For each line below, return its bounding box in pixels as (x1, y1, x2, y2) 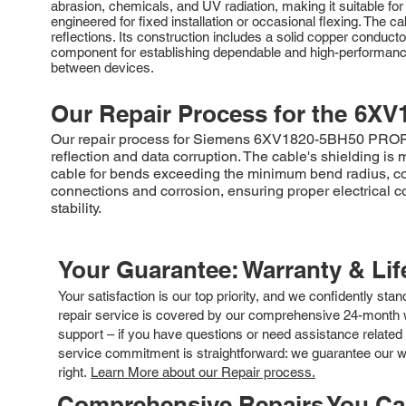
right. (58, 363, 91, 380)
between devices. (51, 59, 154, 75)
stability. (51, 198, 101, 217)
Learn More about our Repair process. (91, 363, 315, 380)
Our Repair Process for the (51, 99, 347, 128)
